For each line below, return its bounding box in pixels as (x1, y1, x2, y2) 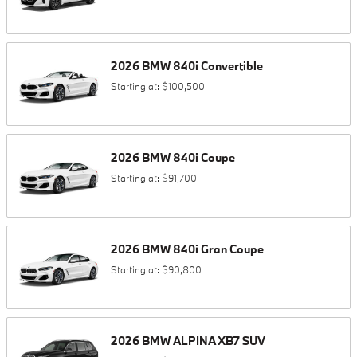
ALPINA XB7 (173, 333, 240, 348)
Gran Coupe (201, 241, 264, 257)
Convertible (201, 58, 263, 73)
